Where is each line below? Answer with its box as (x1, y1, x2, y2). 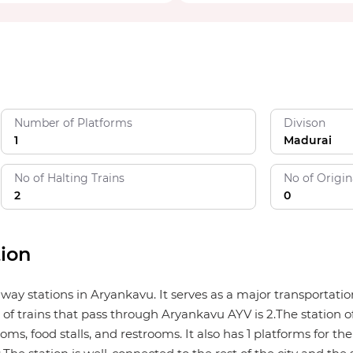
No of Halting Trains (13, 171, 124, 185)
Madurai (283, 133, 332, 147)
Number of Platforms (13, 116, 132, 130)
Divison (283, 116, 325, 130)
